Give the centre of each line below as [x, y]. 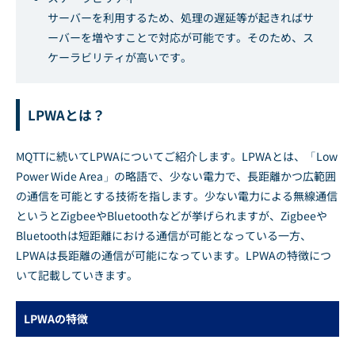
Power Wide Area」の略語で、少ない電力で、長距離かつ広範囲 [176, 176]
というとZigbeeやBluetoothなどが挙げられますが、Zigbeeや [172, 215]
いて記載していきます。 [77, 275]
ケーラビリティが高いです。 [120, 57]
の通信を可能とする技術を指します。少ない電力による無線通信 [177, 195]
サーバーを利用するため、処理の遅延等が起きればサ [181, 17]
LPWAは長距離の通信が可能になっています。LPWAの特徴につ [174, 255]
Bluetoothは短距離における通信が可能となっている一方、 [164, 235]
